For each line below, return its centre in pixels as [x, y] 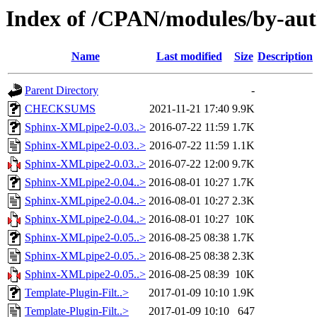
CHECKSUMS [60, 109]
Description [285, 57]
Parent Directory [62, 91]
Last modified [189, 57]
